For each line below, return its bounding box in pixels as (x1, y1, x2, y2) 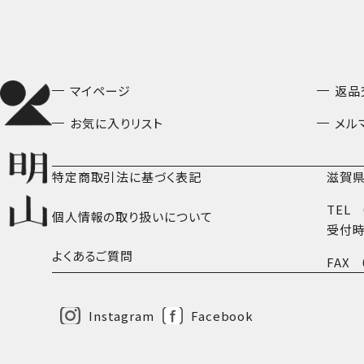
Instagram (88, 307, 154, 325)
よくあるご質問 (51, 246, 134, 264)
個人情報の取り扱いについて (51, 207, 213, 225)
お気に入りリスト (70, 115, 163, 132)
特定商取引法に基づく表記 (51, 168, 201, 186)
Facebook (190, 307, 254, 325)
